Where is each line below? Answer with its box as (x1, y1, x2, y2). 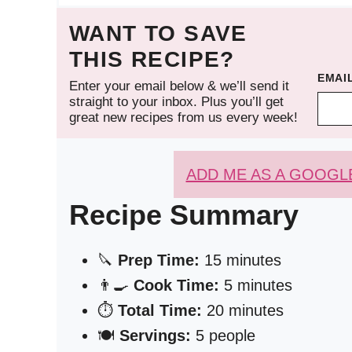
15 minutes (200, 251, 281, 269)
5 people (191, 327, 255, 344)
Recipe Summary (69, 199, 299, 231)
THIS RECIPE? (69, 47, 235, 71)
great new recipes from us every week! (69, 110, 298, 125)
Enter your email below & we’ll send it (69, 79, 289, 93)
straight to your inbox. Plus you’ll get (69, 94, 284, 109)
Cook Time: (134, 277, 219, 294)
